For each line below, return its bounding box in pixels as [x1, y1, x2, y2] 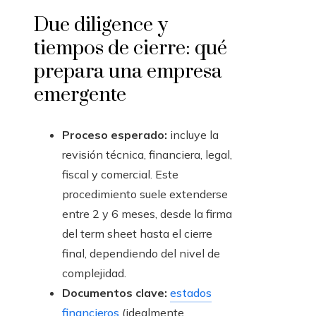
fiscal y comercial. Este [62, 167, 178, 182]
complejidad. [62, 266, 126, 281]
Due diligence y [34, 13, 168, 38]
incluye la [167, 128, 219, 142]
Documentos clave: [62, 286, 167, 300]
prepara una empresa [34, 59, 222, 85]
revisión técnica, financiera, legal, [62, 147, 232, 162]
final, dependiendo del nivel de [62, 246, 220, 261]
